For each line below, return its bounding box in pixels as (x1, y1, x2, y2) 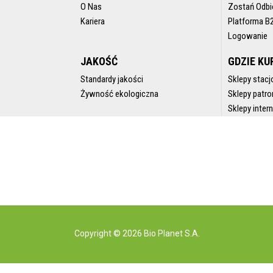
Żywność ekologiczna (80, 88, 158, 100)
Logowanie (228, 30, 268, 42)
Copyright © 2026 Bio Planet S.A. (74, 228, 200, 238)
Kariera (80, 16, 105, 27)
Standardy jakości (80, 74, 143, 85)
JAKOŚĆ (80, 55, 118, 68)
